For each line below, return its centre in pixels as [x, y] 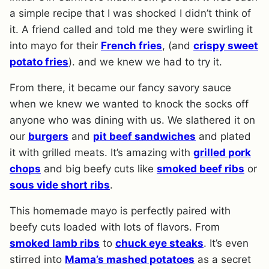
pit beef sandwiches [144, 136]
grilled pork [222, 152]
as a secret [223, 259]
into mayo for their [55, 45]
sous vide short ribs [60, 185]
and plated [223, 136]
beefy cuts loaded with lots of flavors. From [115, 227]
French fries [131, 45]
